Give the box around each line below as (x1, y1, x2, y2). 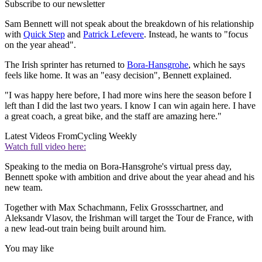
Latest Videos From (5, 130, 77, 141)
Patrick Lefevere (83, 29, 144, 39)
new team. (5, 182, 43, 192)
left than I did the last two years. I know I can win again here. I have (5, 100, 256, 111)
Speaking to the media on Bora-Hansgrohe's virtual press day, (5, 161, 232, 171)
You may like (5, 243, 54, 253)
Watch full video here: (5, 141, 86, 151)
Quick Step (23, 29, 65, 39)
